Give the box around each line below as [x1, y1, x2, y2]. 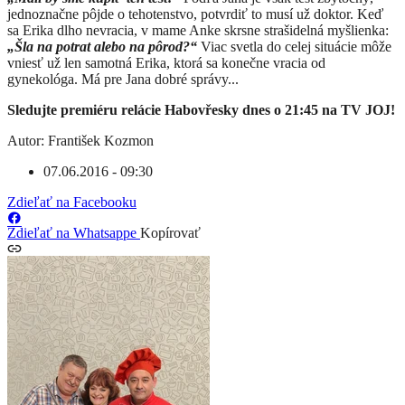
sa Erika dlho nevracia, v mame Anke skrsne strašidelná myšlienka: [7, 23, 389, 39]
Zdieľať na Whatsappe [7, 225, 140, 241]
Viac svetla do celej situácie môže [201, 39, 391, 55]
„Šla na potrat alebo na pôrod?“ [7, 39, 201, 55]
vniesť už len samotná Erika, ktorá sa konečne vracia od [7, 55, 325, 71]
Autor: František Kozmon [7, 133, 154, 149]
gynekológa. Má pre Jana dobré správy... [7, 71, 239, 88]
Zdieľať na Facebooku [7, 194, 137, 211]
